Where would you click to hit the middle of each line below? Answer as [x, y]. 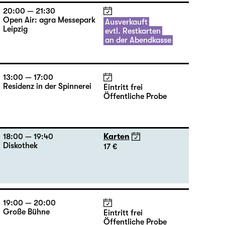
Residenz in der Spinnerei [47, 86]
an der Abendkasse [138, 40]
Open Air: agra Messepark [49, 20]
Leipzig [15, 29]
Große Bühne [26, 212]
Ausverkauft [126, 22]
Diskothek [20, 146]
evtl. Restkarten [133, 31]
